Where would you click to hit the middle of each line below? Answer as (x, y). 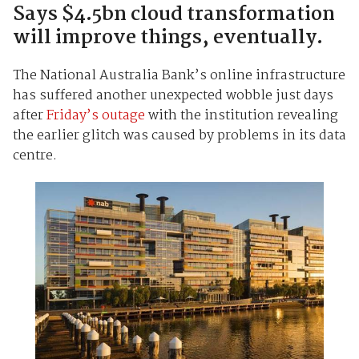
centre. (34, 155)
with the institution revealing (241, 115)
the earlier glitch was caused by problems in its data (179, 135)
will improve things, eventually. (167, 38)
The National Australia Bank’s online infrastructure (179, 75)
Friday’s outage (95, 115)
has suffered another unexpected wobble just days (173, 95)
